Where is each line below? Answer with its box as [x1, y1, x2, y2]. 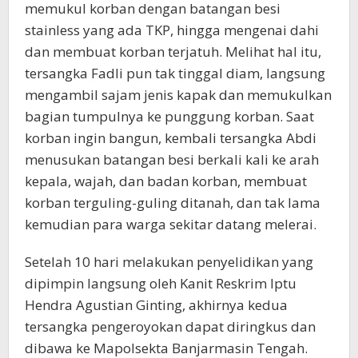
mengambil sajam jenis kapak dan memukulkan [25, 85, 332, 104]
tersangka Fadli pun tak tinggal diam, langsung [25, 63, 325, 82]
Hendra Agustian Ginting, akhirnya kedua [25, 295, 288, 314]
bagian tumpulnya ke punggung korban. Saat [25, 106, 314, 125]
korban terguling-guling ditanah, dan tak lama [25, 193, 320, 212]
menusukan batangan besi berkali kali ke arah [25, 149, 319, 169]
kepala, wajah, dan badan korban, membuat [25, 171, 307, 190]
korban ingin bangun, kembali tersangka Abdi [25, 128, 316, 147]
